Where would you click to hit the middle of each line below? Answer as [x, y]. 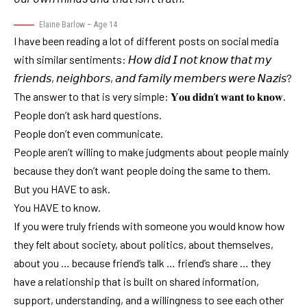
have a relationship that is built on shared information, [136, 281]
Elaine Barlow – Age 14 [78, 24]
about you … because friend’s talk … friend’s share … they [142, 262]
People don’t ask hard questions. [88, 114]
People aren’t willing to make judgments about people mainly [151, 151]
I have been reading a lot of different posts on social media [146, 40]
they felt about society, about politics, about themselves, [144, 244]
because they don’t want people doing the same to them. [142, 170]
